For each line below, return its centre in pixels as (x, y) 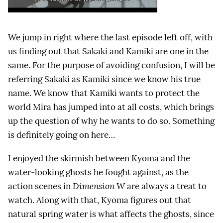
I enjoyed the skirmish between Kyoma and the (99, 159)
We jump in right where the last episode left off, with (110, 38)
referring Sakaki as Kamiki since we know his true (104, 79)
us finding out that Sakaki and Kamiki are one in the (108, 52)
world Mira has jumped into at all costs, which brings (111, 107)
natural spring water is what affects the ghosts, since (111, 214)
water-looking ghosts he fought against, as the (98, 172)
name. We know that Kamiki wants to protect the (104, 93)
